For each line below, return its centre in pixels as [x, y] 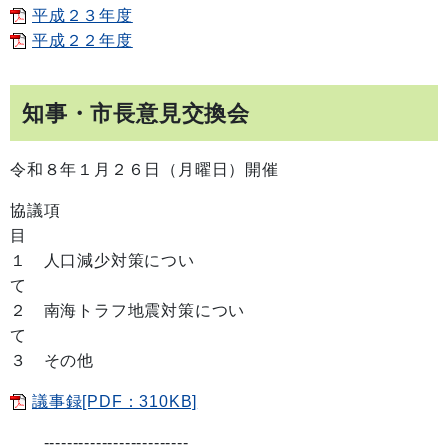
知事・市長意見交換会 [136, 113]
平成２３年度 [82, 15]
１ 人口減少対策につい [102, 260]
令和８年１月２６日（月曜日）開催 [144, 169]
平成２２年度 [82, 40]
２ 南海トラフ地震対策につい [128, 310]
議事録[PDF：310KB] [115, 401]
